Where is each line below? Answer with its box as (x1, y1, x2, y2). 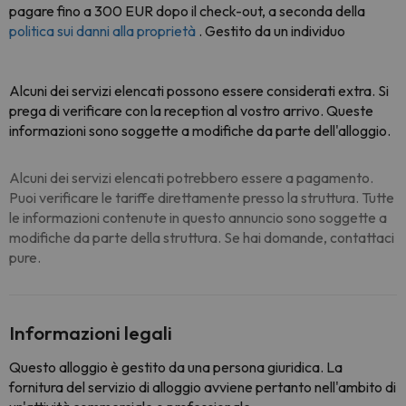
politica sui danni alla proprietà (9, 22, 196, 40)
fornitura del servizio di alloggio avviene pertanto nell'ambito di (9, 378, 396, 396)
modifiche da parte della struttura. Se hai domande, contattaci (9, 228, 394, 246)
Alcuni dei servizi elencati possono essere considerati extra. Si (9, 82, 389, 100)
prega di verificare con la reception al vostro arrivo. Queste (9, 101, 373, 120)
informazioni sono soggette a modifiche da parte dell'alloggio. (9, 121, 391, 140)
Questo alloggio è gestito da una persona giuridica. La (9, 358, 343, 376)
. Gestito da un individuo (196, 22, 345, 40)
